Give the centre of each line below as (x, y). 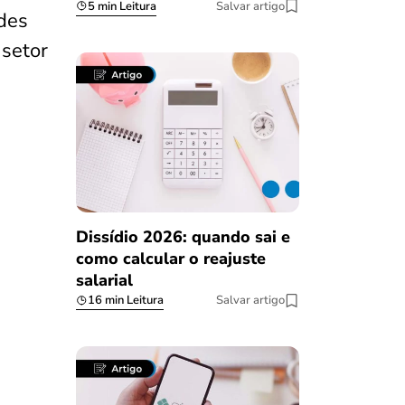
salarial (104, 281)
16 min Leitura (125, 301)
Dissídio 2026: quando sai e (183, 237)
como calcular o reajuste (170, 259)
